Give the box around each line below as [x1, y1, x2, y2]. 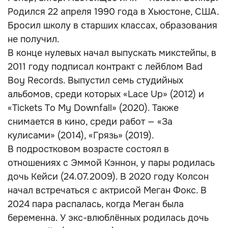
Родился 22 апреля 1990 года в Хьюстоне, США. [8, 6, 219, 17]
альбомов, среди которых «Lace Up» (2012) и [8, 89, 204, 100]
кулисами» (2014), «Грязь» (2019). [8, 130, 154, 141]
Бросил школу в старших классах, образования [8, 20, 217, 31]
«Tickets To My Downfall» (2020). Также [8, 102, 179, 113]
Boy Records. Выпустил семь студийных [8, 75, 183, 86]
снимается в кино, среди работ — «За [8, 116, 173, 127]
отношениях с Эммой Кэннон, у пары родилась [8, 157, 215, 168]
